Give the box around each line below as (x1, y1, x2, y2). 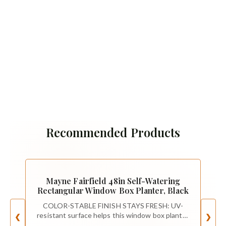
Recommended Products (45, 124, 181, 141)
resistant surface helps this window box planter (37, 210, 189, 219)
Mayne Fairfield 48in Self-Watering (45, 176, 181, 187)
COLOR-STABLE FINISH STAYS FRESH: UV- (42, 201, 184, 210)
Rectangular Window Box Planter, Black (37, 185, 189, 196)
